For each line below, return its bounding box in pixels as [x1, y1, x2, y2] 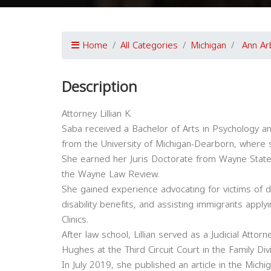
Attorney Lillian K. [62, 105, 132, 122]
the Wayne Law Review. [62, 166, 159, 183]
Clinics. [62, 211, 88, 228]
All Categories [120, 37, 178, 54]
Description [62, 73, 137, 101]
